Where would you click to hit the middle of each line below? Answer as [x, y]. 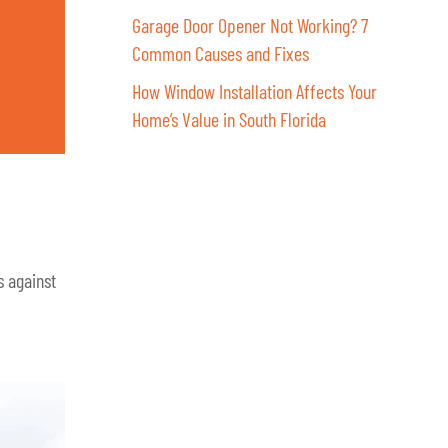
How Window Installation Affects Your [255, 91]
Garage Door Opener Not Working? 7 [250, 25]
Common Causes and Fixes [221, 53]
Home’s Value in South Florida [229, 119]
